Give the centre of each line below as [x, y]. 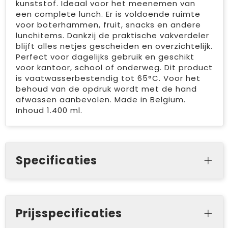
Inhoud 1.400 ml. [49, 110]
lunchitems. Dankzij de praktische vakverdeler [112, 35]
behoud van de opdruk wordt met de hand [106, 89]
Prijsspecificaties [69, 213]
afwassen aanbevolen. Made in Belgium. [101, 99]
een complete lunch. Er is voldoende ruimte [108, 14]
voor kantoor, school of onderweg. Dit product [114, 67]
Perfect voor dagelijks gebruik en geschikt [105, 56]
